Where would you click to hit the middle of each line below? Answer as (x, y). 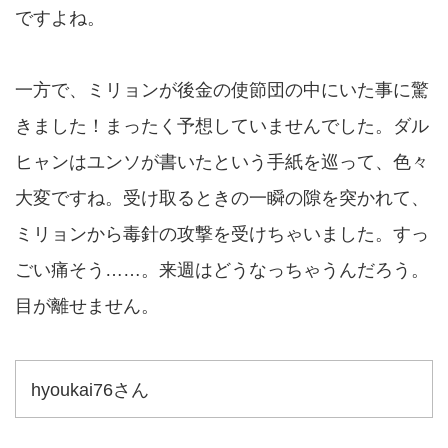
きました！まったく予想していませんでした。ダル (222, 126)
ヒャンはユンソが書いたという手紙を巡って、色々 (222, 162)
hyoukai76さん (90, 390)
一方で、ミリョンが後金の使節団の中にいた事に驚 (222, 90)
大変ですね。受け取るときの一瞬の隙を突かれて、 (222, 198)
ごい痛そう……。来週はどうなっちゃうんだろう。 (222, 270)
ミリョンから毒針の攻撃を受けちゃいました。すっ (222, 234)
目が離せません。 (87, 306)
